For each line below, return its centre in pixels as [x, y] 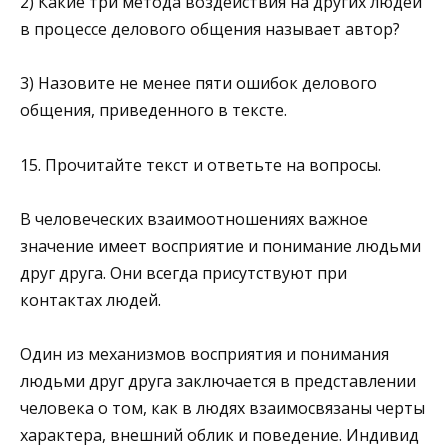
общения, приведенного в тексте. [153, 110]
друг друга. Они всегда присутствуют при [183, 272]
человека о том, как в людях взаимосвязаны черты [222, 408]
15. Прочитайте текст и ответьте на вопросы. [200, 164]
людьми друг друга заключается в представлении [218, 381]
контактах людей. [90, 299]
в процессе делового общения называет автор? [210, 29]
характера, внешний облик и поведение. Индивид [219, 435]
